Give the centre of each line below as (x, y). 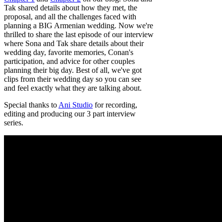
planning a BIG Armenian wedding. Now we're (79, 26)
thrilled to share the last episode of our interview (79, 35)
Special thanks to (31, 105)
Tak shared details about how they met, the (71, 8)
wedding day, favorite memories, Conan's (69, 53)
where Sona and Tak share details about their (74, 44)
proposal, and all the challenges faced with (70, 17)
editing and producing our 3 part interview (70, 114)
